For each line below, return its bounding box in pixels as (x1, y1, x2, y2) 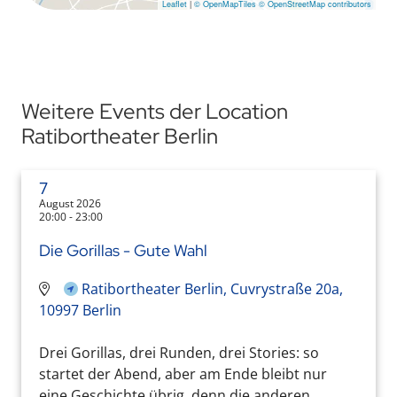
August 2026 (39, 195, 101, 211)
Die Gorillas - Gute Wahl (39, 239, 207, 261)
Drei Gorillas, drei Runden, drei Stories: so (39, 342, 319, 362)
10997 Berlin (39, 300, 121, 320)
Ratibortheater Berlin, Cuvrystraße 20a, (82, 278, 343, 299)
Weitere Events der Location (21, 97, 288, 125)
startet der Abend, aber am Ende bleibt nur (39, 363, 327, 384)
